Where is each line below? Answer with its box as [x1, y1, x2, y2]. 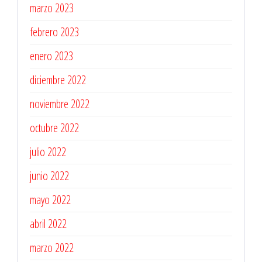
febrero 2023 [30, 24, 79, 40]
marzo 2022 [30, 240, 74, 256]
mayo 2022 [30, 192, 71, 208]
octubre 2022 [30, 120, 79, 136]
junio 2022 [30, 168, 69, 184]
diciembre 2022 [30, 72, 86, 88]
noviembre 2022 [30, 96, 89, 112]
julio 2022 [30, 144, 66, 160]
